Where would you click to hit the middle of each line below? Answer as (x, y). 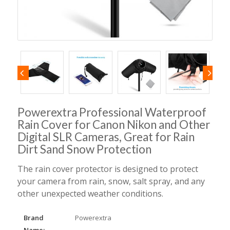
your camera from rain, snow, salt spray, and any (111, 181)
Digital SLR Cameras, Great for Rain (106, 137)
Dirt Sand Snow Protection (84, 149)
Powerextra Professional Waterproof (112, 112)
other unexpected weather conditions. (90, 194)
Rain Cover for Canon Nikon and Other (113, 125)
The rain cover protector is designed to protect (108, 169)
